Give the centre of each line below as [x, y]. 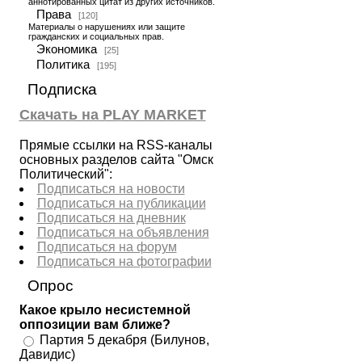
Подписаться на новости [111, 189]
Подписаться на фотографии [124, 261]
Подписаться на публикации [121, 203]
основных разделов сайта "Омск [116, 160]
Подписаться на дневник [111, 218]
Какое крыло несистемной [105, 310]
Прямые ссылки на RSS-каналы [116, 145]
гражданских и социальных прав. [96, 36]
